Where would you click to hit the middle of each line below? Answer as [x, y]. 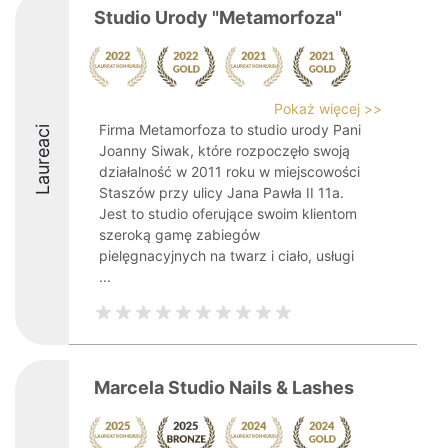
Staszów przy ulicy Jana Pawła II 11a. [221, 192]
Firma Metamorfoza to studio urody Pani [230, 129]
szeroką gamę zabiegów [179, 234]
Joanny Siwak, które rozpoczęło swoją [224, 150]
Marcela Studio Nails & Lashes [224, 387]
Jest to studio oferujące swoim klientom [228, 213]
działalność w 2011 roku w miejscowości [229, 171]
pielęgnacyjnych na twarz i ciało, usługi [226, 255]
